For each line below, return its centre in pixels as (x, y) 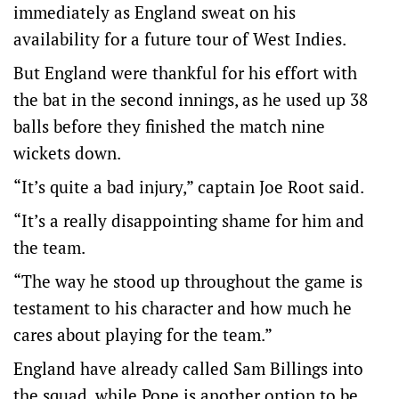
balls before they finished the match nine (169, 126)
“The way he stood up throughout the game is (188, 281)
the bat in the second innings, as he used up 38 (191, 99)
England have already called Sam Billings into (188, 368)
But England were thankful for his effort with (185, 73)
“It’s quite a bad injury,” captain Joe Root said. (191, 187)
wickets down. (67, 153)
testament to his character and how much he (183, 308)
